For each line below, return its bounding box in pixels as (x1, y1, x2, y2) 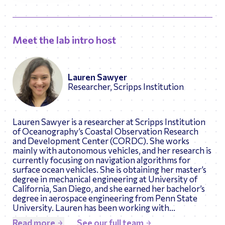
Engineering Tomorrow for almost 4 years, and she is (13, 212, 208, 222)
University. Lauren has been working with (13, 202, 169, 213)
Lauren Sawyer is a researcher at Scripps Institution (13, 117, 205, 127)
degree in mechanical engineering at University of (13, 174, 197, 184)
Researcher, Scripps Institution (68, 81, 184, 91)
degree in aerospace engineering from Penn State (13, 193, 197, 203)
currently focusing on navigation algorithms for (13, 155, 190, 165)
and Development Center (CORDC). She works (13, 136, 189, 146)
